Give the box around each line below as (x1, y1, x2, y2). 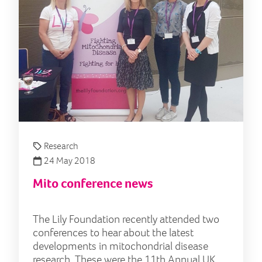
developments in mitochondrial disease (33, 238, 208, 253)
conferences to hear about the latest (33, 225, 194, 240)
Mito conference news (33, 174, 153, 192)
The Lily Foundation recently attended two (33, 211, 219, 226)
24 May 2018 (42, 154, 95, 167)
